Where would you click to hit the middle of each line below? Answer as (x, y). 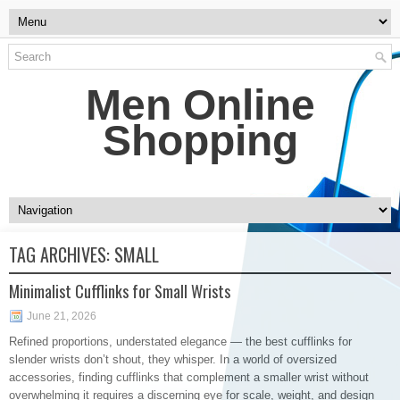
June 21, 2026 (62, 316)
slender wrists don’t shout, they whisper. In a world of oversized (173, 359)
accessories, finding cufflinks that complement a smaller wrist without (189, 377)
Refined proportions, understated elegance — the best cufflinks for (180, 342)
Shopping (200, 141)
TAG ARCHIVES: (62, 254)
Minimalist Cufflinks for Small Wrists (120, 291)
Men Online (200, 105)
